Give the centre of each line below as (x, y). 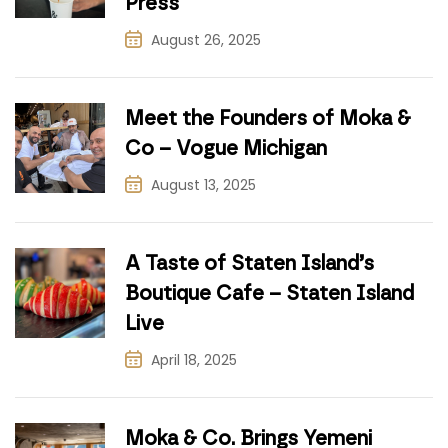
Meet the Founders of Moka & (268, 118)
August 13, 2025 (203, 185)
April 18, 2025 (194, 360)
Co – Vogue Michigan (226, 148)
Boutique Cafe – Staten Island (269, 293)
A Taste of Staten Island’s (249, 263)
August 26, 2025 (206, 40)
